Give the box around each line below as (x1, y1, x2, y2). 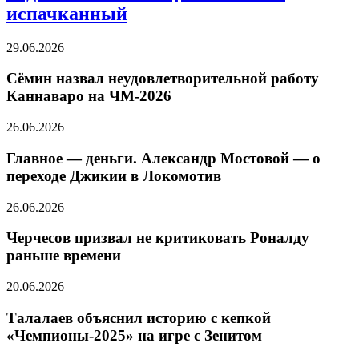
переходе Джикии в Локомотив (6, 167, 221, 184)
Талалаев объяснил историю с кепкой (6, 309, 271, 326)
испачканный (6, 2, 127, 24)
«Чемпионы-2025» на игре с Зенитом (6, 326, 262, 344)
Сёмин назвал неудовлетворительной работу (6, 70, 319, 87)
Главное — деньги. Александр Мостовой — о (6, 149, 321, 167)
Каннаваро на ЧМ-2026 (6, 87, 171, 105)
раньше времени (6, 247, 121, 264)
